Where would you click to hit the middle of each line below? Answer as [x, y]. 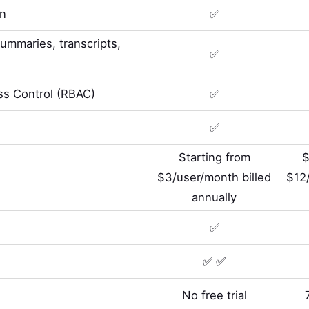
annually [215, 198]
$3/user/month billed [215, 178]
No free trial [214, 295]
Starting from [214, 158]
